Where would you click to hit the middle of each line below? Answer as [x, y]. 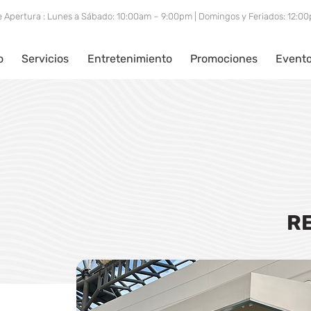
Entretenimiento [129, 59]
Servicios [45, 59]
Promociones [224, 59]
